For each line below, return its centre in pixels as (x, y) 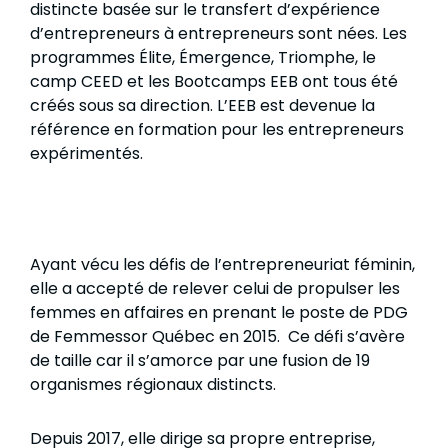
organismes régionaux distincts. (159, 385)
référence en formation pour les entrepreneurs (217, 130)
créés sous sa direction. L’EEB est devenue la (202, 106)
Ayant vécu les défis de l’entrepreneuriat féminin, (222, 265)
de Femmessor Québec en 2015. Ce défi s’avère (217, 337)
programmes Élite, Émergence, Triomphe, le (203, 58)
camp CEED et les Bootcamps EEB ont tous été (214, 82)
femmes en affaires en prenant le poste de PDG (219, 313)
